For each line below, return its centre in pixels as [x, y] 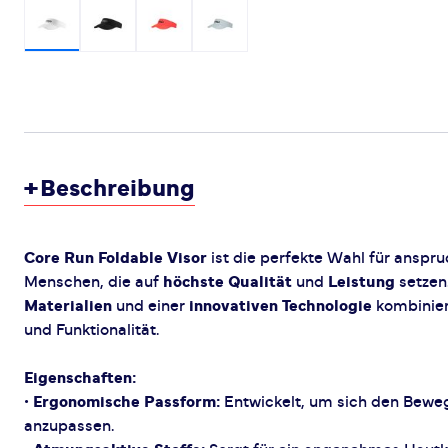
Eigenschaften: [80, 378]
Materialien [68, 306]
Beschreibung [117, 189]
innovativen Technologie [280, 306]
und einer [150, 306]
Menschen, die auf [93, 282]
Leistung [361, 282]
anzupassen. [69, 426]
